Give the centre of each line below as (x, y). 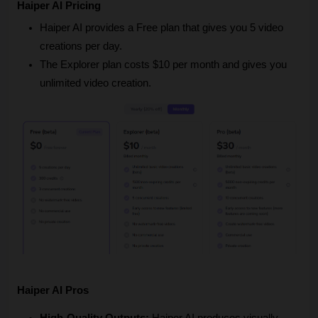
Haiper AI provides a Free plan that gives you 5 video (161, 28)
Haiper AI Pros (53, 291)
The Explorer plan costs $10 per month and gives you (163, 65)
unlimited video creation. (95, 83)
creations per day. (81, 46)
